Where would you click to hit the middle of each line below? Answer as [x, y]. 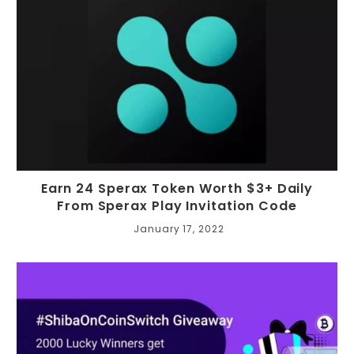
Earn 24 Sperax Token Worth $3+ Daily [177, 189]
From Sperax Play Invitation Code [177, 206]
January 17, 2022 [179, 229]
